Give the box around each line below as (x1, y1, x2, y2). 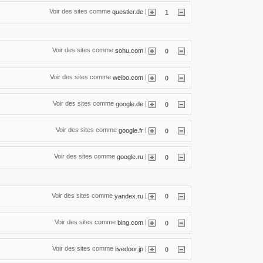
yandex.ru (114, 192, 143, 200)
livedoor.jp (115, 245, 143, 252)
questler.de (112, 8, 143, 15)
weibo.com (113, 73, 143, 81)
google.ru (117, 153, 143, 160)
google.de (116, 100, 143, 107)
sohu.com (115, 47, 143, 54)
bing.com (117, 218, 143, 226)
